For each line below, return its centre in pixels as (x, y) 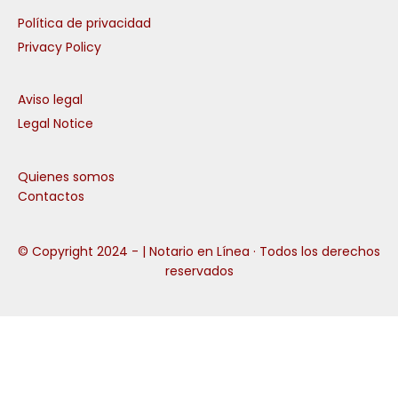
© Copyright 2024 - (80, 251)
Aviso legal (50, 99)
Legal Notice (56, 123)
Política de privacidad (84, 23)
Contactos (51, 196)
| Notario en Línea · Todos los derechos (261, 251)
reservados (199, 271)
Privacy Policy (60, 47)
